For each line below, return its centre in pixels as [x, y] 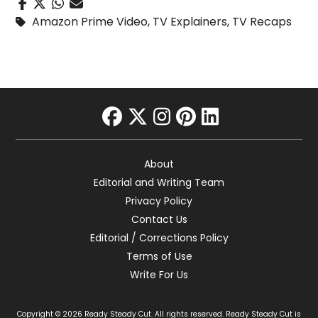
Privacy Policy [159, 201]
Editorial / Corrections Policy [159, 237]
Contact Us [159, 219]
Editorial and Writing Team [159, 182]
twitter [159, 137]
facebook [148, 137]
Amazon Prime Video [90, 21]
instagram [204, 137]
